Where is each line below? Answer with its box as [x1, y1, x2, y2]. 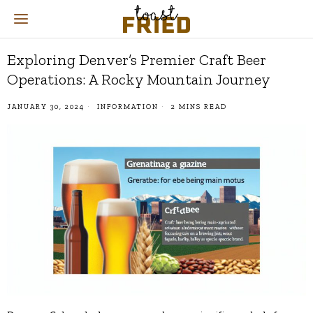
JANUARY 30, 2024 [7, 103, 85, 111]
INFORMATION [97, 103, 159, 111]
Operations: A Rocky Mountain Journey [7, 70, 270, 89]
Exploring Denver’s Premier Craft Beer [7, 50, 266, 69]
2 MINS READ [168, 103, 227, 111]
